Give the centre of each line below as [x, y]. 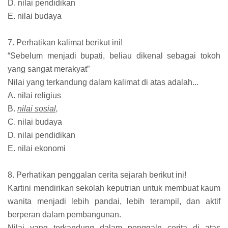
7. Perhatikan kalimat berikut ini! [65, 42]
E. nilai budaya [35, 16]
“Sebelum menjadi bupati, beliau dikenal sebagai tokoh [114, 55]
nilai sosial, [38, 108]
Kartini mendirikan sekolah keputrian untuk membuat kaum [114, 188]
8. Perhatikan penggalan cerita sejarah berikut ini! [97, 175]
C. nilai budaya [35, 122]
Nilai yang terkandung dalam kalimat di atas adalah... [103, 82]
